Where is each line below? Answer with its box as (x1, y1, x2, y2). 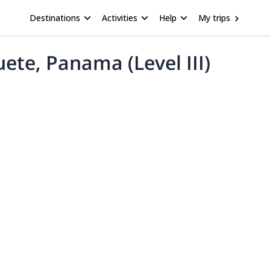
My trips (198, 11, 230, 24)
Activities (102, 11, 137, 24)
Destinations (30, 11, 80, 24)
